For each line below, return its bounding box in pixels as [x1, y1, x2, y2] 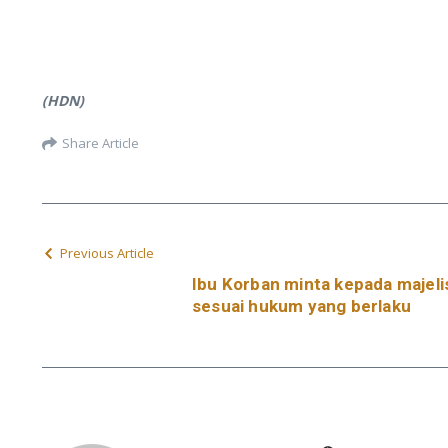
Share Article [62, 133, 139, 152]
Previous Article [60, 244, 154, 263]
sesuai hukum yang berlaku [192, 296, 411, 317]
